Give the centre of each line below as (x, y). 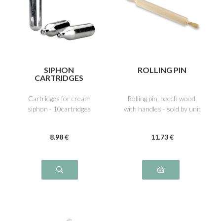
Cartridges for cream (59, 98)
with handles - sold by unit (162, 109)
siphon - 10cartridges (59, 109)
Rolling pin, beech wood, (162, 98)
